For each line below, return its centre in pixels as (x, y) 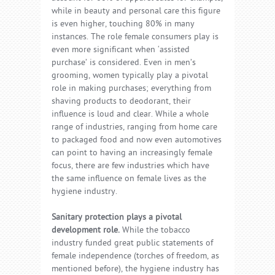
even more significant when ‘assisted (121, 50)
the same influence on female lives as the (129, 179)
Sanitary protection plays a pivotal (117, 218)
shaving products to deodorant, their (121, 102)
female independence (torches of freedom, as (135, 257)
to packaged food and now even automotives (137, 141)
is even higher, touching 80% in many (123, 25)
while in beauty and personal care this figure (136, 12)
